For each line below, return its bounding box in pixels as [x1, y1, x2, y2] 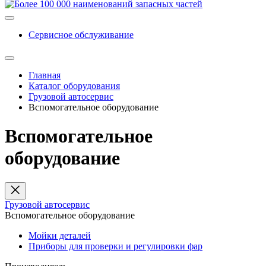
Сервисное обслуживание [28, 30, 134, 40]
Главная [28, 70, 61, 80]
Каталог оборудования [28, 81, 120, 91]
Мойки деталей [28, 230, 91, 240]
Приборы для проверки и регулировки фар [28, 240, 202, 251]
